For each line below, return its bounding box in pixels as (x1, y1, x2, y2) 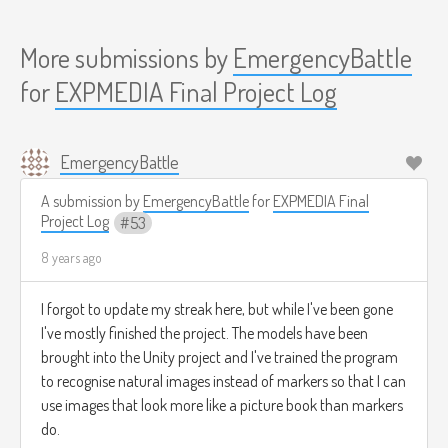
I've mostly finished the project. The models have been (41, 323, 368, 344)
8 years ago (41, 249, 102, 267)
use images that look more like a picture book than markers (41, 395, 403, 416)
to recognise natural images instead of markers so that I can (41, 371, 406, 392)
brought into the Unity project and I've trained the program (41, 347, 398, 368)
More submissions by (20, 40, 233, 75)
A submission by (41, 191, 143, 212)
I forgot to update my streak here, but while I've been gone (41, 299, 393, 320)
